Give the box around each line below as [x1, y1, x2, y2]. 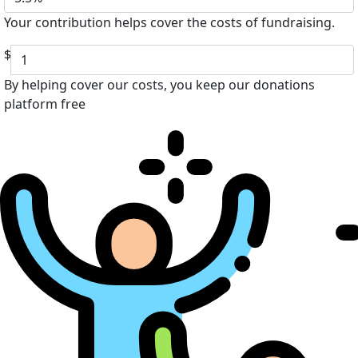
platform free [4, 94, 86, 113]
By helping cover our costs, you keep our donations [4, 75, 315, 93]
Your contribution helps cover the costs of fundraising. [4, 13, 335, 31]
